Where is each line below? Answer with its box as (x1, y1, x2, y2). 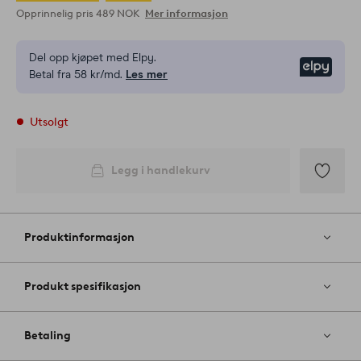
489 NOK (96, 7, 142, 20)
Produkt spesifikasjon (24, 280, 141, 294)
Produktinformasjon (24, 230, 135, 245)
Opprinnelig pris (16, 7, 96, 20)
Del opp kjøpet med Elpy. (29, 52, 156, 64)
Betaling (24, 329, 71, 343)
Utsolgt (30, 115, 68, 130)
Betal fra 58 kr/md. (29, 69, 122, 81)
